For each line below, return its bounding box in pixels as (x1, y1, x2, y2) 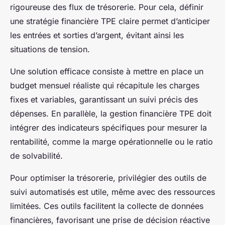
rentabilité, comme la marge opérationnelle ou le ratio (10, 136, 213, 147)
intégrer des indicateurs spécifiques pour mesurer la (10, 122, 207, 133)
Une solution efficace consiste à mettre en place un (10, 66, 203, 76)
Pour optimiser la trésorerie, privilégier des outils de (10, 172, 206, 183)
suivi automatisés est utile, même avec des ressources (10, 186, 215, 197)
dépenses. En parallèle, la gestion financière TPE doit (10, 108, 211, 119)
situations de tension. (10, 44, 90, 54)
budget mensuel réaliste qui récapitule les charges (10, 80, 199, 90)
